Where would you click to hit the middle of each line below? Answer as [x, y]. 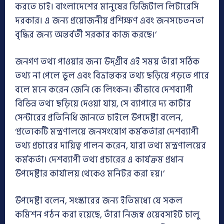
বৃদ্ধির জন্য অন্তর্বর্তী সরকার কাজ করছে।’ [86, 35]
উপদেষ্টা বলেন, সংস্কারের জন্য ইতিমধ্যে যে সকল [99, 201]
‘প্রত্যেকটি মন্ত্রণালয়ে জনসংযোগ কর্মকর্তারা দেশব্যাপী [107, 132]
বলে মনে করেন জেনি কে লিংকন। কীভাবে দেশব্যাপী [104, 90]
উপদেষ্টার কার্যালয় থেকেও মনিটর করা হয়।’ [90, 174]
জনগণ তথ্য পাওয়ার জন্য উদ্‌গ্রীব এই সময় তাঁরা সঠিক [107, 62]
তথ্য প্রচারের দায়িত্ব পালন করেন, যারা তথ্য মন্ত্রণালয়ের [110, 146]
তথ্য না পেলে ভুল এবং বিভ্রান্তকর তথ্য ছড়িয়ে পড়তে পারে [112, 76]
